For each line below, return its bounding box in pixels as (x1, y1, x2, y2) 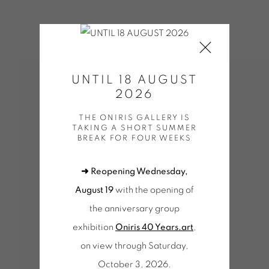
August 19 (75, 186, 113, 195)
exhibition (73, 223, 115, 232)
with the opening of (115, 186, 194, 195)
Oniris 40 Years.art (115, 223, 193, 232)
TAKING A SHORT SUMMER (72, 124, 197, 132)
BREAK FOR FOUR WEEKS (77, 134, 192, 142)
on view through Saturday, (80, 241, 189, 250)
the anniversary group (89, 204, 180, 213)
